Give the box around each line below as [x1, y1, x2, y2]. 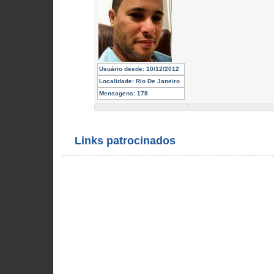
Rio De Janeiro [134, 78, 180, 84]
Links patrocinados [75, 135, 176, 147]
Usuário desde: [99, 65, 144, 72]
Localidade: [99, 78, 134, 84]
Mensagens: [99, 90, 135, 97]
